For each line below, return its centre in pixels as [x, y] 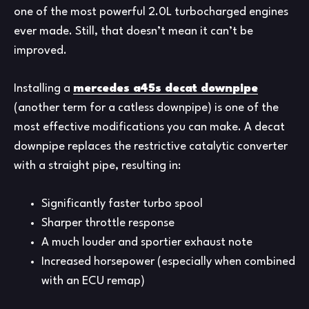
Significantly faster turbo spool [122, 203]
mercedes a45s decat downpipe [166, 88]
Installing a [43, 88]
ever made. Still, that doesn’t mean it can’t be [133, 31]
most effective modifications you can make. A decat [149, 127]
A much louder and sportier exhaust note [147, 242]
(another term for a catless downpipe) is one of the [146, 108]
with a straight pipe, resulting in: [97, 166]
